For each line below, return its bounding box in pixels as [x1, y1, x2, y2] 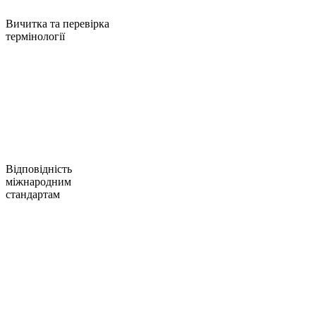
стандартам [6, 188, 60, 200]
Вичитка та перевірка [6, 17, 109, 30]
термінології [6, 30, 65, 42]
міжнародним [6, 175, 71, 188]
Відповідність [6, 162, 72, 175]
